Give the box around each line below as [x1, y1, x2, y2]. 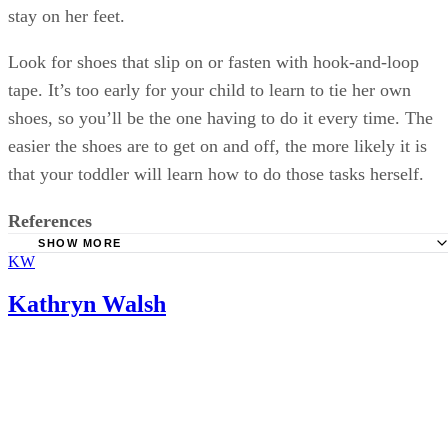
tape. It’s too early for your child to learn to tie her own [8, 79, 411, 100]
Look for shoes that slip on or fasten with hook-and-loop [8, 51, 419, 72]
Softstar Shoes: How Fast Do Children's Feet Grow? [84, 289, 405, 306]
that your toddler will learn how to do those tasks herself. [8, 163, 424, 184]
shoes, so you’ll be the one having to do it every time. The [8, 107, 433, 128]
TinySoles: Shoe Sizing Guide [84, 321, 269, 338]
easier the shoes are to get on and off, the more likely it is [8, 135, 427, 156]
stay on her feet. [8, 5, 125, 26]
